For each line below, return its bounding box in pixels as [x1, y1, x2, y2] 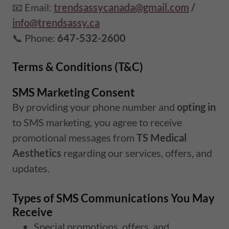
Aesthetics [12, 146, 61, 159]
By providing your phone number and [12, 100, 177, 113]
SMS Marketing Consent [12, 85, 135, 99]
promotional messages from [12, 131, 136, 144]
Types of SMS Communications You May [12, 191, 215, 205]
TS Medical [136, 131, 187, 144]
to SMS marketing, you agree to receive [12, 116, 182, 128]
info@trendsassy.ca [12, 16, 100, 29]
